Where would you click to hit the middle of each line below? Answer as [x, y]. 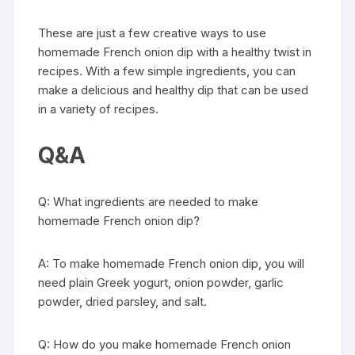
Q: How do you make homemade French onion [165, 344]
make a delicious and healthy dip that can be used [174, 90]
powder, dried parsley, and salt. [123, 301]
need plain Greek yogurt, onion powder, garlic [161, 282]
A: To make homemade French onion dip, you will [172, 263]
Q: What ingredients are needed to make [149, 201]
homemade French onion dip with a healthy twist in [175, 52]
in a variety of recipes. [99, 109]
